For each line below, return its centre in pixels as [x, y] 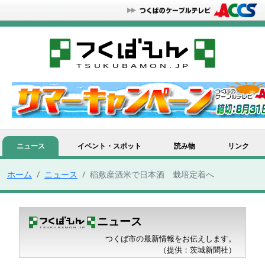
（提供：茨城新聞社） [198, 250]
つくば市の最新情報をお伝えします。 [171, 239]
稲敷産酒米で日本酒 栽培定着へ [152, 174]
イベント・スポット [109, 146]
